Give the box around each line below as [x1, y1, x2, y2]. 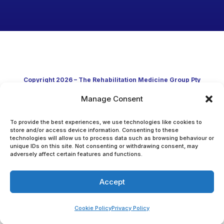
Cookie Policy [74, 204, 111, 211]
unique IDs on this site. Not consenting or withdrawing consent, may [10, 142, 198, 149]
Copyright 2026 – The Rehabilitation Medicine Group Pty [23, 76, 200, 83]
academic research [80, 136, 143, 143]
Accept [99, 176, 125, 186]
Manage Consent [81, 94, 143, 103]
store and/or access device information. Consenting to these [10, 126, 178, 133]
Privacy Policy [111, 204, 149, 211]
